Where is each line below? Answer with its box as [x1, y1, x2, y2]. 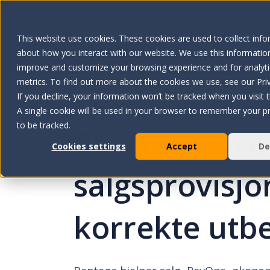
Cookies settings [51, 140, 126, 152]
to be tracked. [17, 119, 71, 131]
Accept [166, 140, 197, 152]
